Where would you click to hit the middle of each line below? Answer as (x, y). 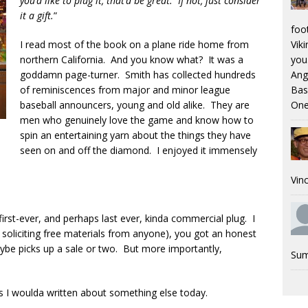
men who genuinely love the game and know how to (137, 120)
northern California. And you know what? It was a (132, 59)
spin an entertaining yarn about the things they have (135, 135)
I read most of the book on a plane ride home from (134, 44)
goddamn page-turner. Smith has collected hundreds (138, 75)
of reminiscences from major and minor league (125, 90)
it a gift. (37, 15)
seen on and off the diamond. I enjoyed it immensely (139, 150)
